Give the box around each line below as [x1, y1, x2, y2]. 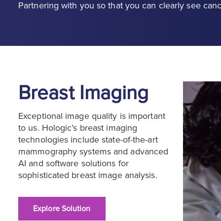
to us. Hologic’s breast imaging [18, 122, 138, 134]
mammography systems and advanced [18, 146, 169, 157]
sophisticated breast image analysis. [18, 170, 160, 181]
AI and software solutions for [18, 158, 129, 169]
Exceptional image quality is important [18, 110, 165, 122]
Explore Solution [33, 204, 91, 214]
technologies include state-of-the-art [18, 134, 158, 146]
